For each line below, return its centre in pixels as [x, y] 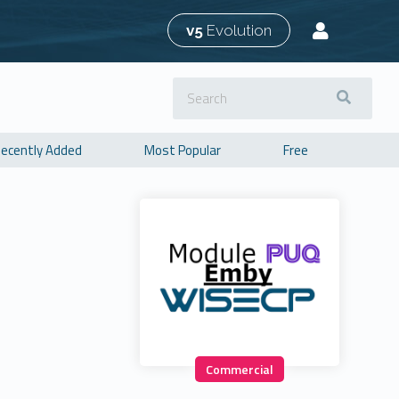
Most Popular [182, 150]
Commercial [239, 369]
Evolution [238, 30]
